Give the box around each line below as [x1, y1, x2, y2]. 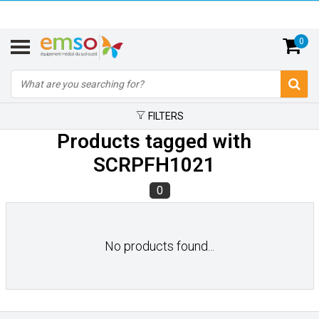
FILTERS [145, 110, 184, 122]
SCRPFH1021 [93, 153, 215, 177]
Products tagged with [57, 130, 251, 153]
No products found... [105, 239, 214, 253]
